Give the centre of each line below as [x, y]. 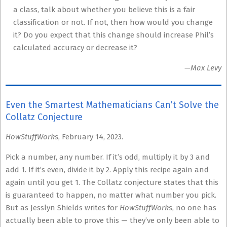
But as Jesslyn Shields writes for [63, 208]
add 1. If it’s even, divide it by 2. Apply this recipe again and [107, 170]
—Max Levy [203, 68]
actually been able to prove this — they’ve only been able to [112, 220]
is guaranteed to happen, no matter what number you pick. [111, 195]
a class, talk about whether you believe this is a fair [104, 10]
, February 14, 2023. [91, 137]
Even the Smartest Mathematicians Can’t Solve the [112, 105]
